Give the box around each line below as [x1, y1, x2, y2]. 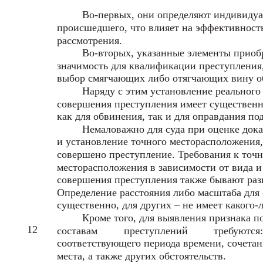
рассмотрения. [57, 35, 122, 47]
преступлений [124, 225, 188, 237]
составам [57, 225, 97, 237]
